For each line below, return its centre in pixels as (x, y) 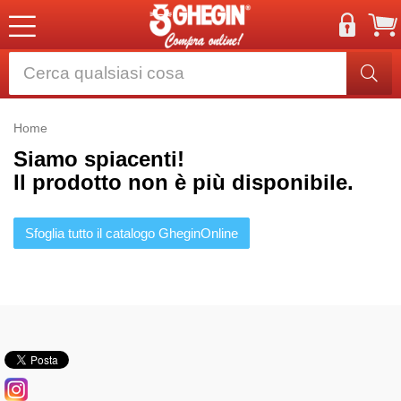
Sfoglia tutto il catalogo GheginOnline (132, 233)
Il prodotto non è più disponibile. (183, 182)
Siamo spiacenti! (99, 159)
